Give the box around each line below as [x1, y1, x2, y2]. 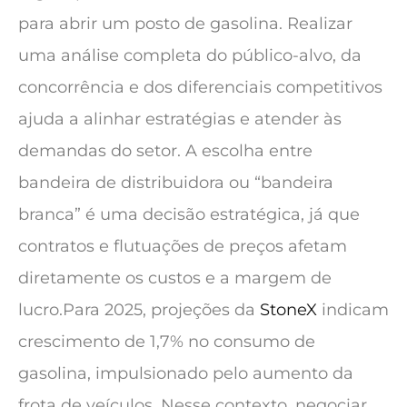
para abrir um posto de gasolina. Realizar [18, 14, 352, 35]
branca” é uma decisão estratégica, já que [18, 204, 360, 225]
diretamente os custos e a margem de [18, 268, 332, 289]
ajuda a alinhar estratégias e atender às [18, 109, 342, 130]
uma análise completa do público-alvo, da [18, 45, 362, 66]
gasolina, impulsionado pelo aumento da [18, 363, 353, 384]
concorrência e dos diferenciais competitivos [18, 77, 382, 98]
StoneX [260, 300, 317, 321]
